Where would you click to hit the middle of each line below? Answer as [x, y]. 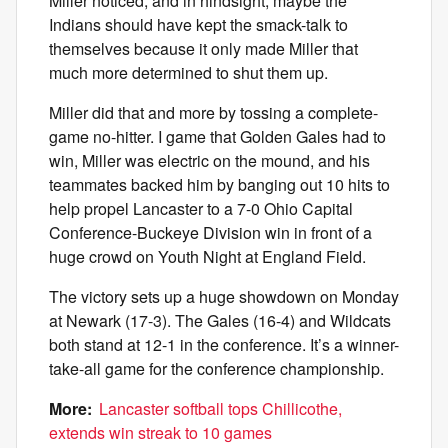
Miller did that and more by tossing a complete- [213, 112]
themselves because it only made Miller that [203, 48]
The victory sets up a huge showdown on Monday [224, 296]
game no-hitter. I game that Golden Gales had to [217, 136]
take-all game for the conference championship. [216, 368]
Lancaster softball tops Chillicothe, [220, 408]
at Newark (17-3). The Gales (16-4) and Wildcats [220, 320]
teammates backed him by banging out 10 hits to [219, 184]
